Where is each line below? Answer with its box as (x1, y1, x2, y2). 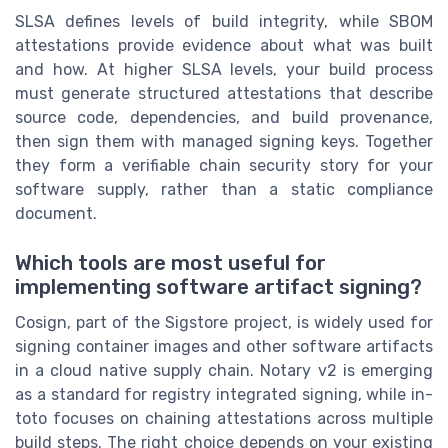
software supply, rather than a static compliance (15, 180, 433, 200)
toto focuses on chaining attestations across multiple (15, 408, 433, 428)
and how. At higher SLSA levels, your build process (15, 60, 433, 80)
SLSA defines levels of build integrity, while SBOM (15, 12, 433, 32)
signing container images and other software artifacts (15, 336, 433, 356)
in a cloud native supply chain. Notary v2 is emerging (15, 360, 433, 380)
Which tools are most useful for (15, 250, 326, 275)
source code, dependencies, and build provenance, (15, 108, 433, 128)
